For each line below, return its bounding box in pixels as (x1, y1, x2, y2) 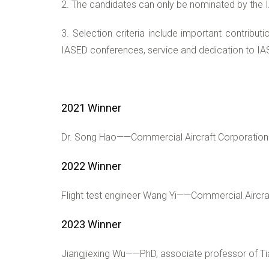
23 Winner (73, 218, 121, 231)
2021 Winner (61, 101, 121, 114)
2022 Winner (61, 160, 121, 172)
